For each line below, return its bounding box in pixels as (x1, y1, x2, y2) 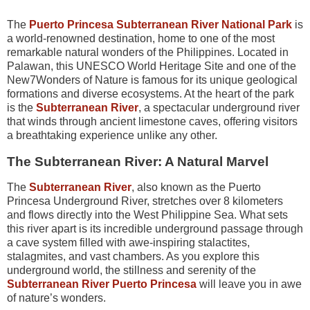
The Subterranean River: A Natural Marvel (7, 154, 268, 169)
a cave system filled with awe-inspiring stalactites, (7, 237, 250, 249)
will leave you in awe (197, 278, 302, 291)
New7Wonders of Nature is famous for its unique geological (7, 73, 298, 86)
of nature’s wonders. (7, 292, 106, 304)
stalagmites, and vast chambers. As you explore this (7, 250, 259, 263)
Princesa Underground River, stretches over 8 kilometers (7, 195, 283, 208)
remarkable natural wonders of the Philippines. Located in (7, 46, 289, 58)
